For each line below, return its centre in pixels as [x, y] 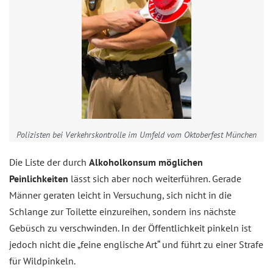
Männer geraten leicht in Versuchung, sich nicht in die [120, 195]
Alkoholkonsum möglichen [146, 162]
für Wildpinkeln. [42, 261]
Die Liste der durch [49, 162]
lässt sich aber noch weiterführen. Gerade [155, 179]
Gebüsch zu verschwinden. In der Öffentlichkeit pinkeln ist [130, 228]
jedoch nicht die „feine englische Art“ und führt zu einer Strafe [136, 244]
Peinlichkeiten [39, 179]
